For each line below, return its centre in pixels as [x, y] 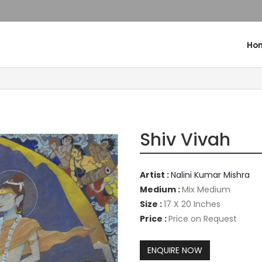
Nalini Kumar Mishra [210, 175]
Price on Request [203, 219]
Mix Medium [206, 190]
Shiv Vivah [185, 140]
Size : [152, 204]
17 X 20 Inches [192, 204]
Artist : [155, 175]
